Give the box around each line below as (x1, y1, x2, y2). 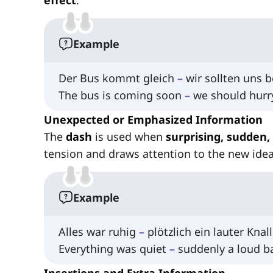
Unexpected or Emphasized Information (44, 112, 263, 127)
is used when (92, 129, 166, 144)
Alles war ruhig (58, 224, 139, 239)
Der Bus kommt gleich (58, 71, 177, 86)
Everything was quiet (58, 241, 169, 257)
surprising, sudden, (166, 129, 270, 144)
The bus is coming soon (58, 88, 185, 103)
